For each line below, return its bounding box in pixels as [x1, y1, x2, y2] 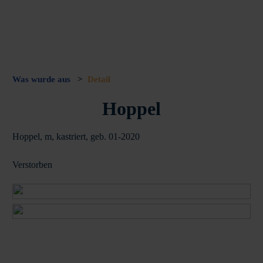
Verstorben [12, 159, 52, 170]
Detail [87, 74, 110, 84]
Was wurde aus [12, 74, 73, 84]
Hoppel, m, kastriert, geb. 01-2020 [12, 131, 140, 141]
